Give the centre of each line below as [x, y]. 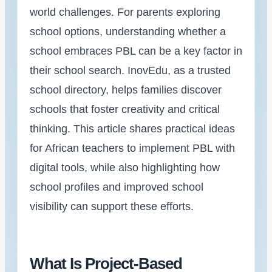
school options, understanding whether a [128, 31]
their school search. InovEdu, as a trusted [130, 70]
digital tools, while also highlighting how [125, 167]
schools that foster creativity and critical [125, 109]
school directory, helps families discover [126, 90]
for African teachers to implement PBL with [132, 148]
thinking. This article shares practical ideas [132, 128]
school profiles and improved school [117, 187]
